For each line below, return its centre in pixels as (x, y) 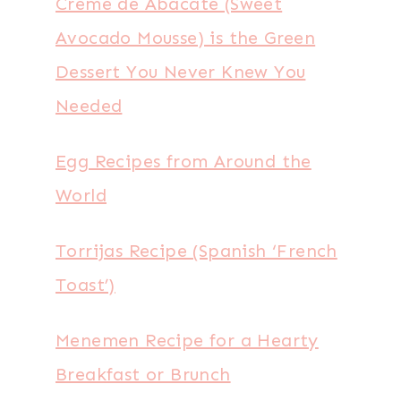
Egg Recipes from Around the (183, 161)
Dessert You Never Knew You (181, 72)
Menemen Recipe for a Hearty (187, 340)
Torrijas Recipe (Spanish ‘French (196, 251)
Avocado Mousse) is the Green (186, 38)
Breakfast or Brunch (143, 374)
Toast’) (85, 285)
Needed (89, 106)
